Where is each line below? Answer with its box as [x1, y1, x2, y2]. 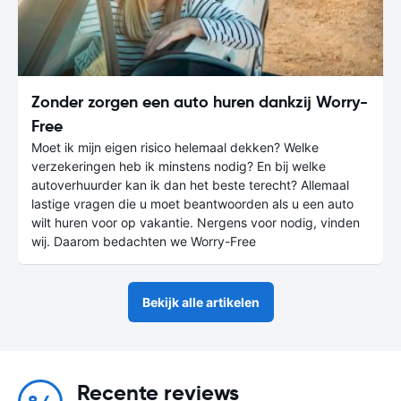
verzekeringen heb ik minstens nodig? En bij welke [31, 158, 326, 174]
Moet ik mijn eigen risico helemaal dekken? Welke [31, 139, 319, 155]
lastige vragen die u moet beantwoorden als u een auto [31, 195, 354, 211]
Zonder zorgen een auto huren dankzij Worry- [31, 90, 368, 112]
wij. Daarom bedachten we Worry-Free [31, 233, 256, 249]
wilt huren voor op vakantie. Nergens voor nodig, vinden [31, 214, 360, 230]
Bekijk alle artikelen [141, 294, 260, 310]
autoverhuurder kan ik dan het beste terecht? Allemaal [31, 176, 349, 192]
